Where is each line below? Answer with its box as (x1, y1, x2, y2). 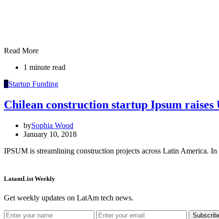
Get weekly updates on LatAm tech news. (4, 194, 133, 202)
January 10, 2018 (23, 130, 77, 138)
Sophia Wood (31, 121, 73, 130)
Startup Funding (8, 80, 58, 88)
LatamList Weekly (4, 175, 55, 183)
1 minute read (23, 63, 66, 72)
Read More (4, 46, 39, 55)
